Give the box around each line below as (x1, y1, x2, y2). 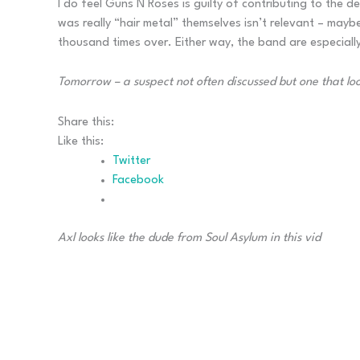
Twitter (112, 154, 150, 167)
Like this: (58, 135, 104, 148)
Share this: (58, 116, 114, 129)
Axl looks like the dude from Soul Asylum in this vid (58, 231, 321, 244)
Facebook (112, 174, 164, 186)
